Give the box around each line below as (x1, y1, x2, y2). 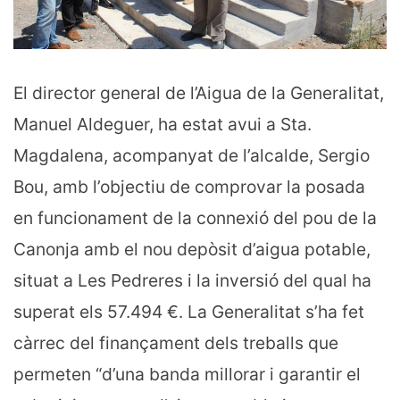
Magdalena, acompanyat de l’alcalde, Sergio (13, 145, 370, 167)
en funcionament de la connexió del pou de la (13, 207, 377, 229)
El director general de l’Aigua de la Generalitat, (13, 82, 384, 104)
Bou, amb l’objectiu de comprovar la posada (13, 176, 365, 198)
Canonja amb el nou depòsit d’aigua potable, (13, 238, 371, 261)
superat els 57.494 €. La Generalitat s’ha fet (13, 301, 364, 323)
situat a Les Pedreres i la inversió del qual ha (13, 270, 371, 292)
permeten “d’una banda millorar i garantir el (13, 363, 361, 386)
